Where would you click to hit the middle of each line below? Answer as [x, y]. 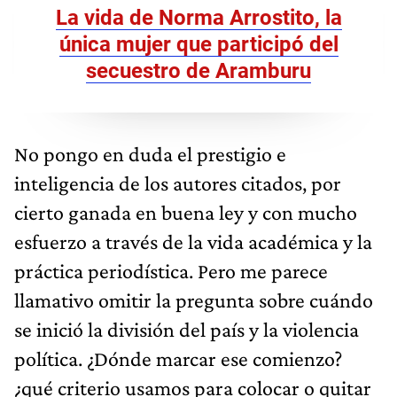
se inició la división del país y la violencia [187, 329]
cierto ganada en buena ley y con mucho [186, 212]
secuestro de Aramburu [198, 70]
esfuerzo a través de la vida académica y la [193, 241]
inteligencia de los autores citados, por [178, 183]
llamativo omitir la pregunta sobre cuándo [194, 300]
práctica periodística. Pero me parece [171, 270]
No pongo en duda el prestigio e [150, 153]
